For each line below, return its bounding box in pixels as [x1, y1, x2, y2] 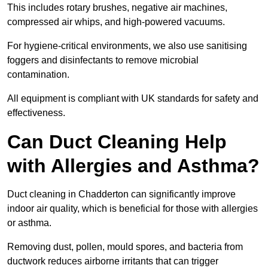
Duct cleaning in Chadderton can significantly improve [7, 189, 236, 200]
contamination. [7, 69, 69, 80]
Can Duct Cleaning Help [7, 131, 227, 153]
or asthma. [7, 218, 51, 229]
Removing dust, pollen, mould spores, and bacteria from [7, 242, 243, 252]
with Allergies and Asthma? [7, 155, 260, 177]
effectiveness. [7, 108, 65, 118]
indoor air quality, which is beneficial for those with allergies [7, 203, 258, 214]
